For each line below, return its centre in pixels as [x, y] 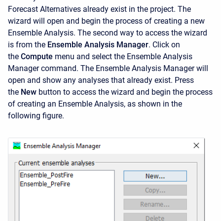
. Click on [164, 45]
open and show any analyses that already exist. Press [101, 80]
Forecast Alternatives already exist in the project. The [99, 9]
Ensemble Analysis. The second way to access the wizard [108, 33]
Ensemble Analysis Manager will [152, 68]
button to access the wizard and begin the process [126, 92]
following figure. [36, 116]
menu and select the [90, 56]
